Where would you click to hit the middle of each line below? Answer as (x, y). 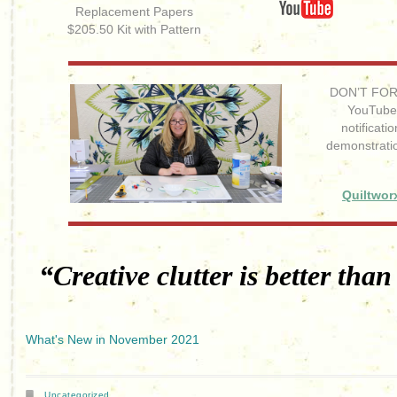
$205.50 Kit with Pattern (134, 29)
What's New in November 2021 (113, 339)
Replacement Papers (134, 12)
